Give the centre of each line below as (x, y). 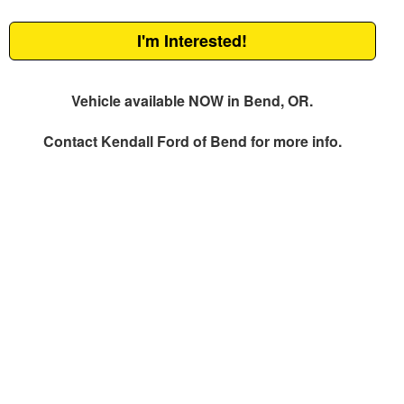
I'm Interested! (193, 41)
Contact (72, 142)
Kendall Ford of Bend (174, 142)
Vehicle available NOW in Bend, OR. (193, 101)
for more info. (294, 142)
